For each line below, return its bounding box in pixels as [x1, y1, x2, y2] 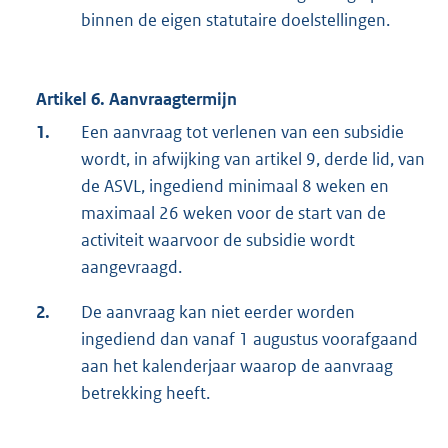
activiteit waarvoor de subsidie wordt [81, 229, 355, 252]
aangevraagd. [81, 256, 182, 279]
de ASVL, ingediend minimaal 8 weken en [81, 175, 389, 198]
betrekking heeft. [81, 382, 210, 405]
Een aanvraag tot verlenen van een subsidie [81, 121, 404, 144]
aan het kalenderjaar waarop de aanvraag [81, 355, 393, 378]
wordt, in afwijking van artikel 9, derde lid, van [81, 148, 425, 171]
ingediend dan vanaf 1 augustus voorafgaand [81, 328, 418, 351]
